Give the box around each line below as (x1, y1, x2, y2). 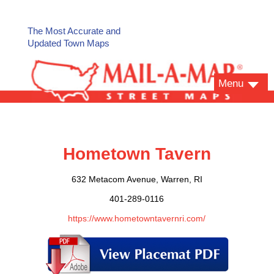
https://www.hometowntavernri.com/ (68, 213, 206, 224)
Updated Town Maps (27, 38, 109, 48)
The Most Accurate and (27, 26, 120, 36)
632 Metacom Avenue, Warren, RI (71, 174, 202, 185)
